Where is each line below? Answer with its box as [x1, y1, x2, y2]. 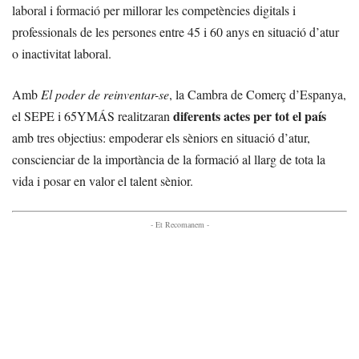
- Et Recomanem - [150, 218, 209, 230]
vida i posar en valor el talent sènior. [12, 171, 193, 189]
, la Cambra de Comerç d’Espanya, [169, 85, 346, 103]
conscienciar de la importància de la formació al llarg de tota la [12, 150, 325, 167]
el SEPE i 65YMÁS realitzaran [12, 107, 173, 124]
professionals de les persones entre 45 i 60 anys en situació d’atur [12, 22, 339, 40]
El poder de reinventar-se [41, 85, 169, 103]
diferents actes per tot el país [173, 106, 326, 125]
